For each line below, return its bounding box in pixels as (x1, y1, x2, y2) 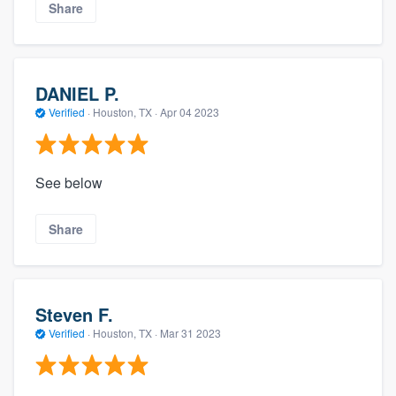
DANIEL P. (35, 80, 119, 106)
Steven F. (35, 301, 113, 327)
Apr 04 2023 (160, 103, 219, 119)
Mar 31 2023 (160, 324, 221, 340)
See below (35, 172, 103, 194)
